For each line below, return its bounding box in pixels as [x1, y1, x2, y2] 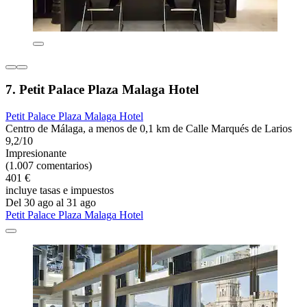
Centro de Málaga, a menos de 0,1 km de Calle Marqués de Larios [5, 122, 292, 134]
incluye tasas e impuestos [5, 184, 114, 196]
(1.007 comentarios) [5, 159, 92, 171]
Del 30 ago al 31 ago [5, 196, 96, 208]
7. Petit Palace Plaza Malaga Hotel [5, 82, 199, 97]
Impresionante [5, 147, 66, 159]
